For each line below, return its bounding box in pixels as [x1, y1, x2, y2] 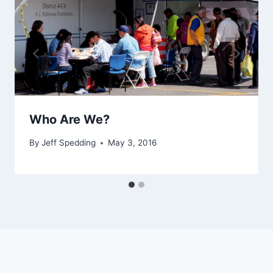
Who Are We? [29, 112, 110, 127]
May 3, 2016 [108, 138, 157, 148]
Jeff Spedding [41, 138, 96, 148]
